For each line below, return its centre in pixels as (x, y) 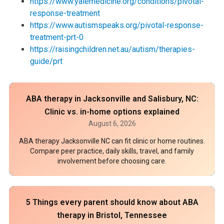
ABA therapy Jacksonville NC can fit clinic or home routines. (112, 141)
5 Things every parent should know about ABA (112, 202)
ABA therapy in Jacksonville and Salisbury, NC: (112, 99)
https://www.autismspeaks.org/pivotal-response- (117, 25)
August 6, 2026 (112, 123)
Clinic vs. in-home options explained (112, 112)
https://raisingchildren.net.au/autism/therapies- (112, 49)
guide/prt (46, 61)
